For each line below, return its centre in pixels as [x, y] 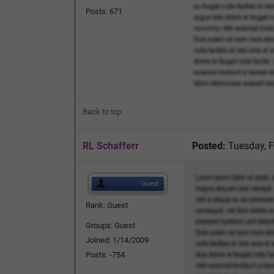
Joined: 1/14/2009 [117, 240]
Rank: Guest [107, 205]
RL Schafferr [111, 146]
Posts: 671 [104, 11]
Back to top [102, 111]
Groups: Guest [110, 225]
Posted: [209, 146]
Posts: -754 [105, 254]
